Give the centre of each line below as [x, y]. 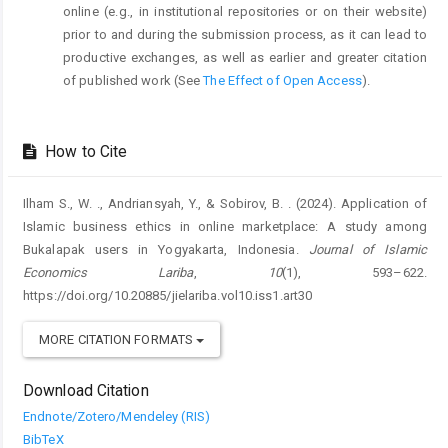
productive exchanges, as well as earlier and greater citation [245, 57]
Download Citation [86, 391]
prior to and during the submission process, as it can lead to [245, 34]
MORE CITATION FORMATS [118, 340]
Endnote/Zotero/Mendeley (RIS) [116, 417]
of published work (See [133, 80]
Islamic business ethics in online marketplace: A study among [225, 227]
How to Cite [84, 152]
